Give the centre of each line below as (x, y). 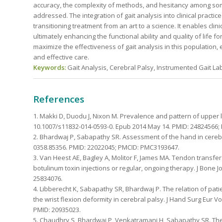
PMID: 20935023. (57, 210)
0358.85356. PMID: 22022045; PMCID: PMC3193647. (106, 147)
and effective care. (61, 57)
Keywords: (50, 67)
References (59, 99)
